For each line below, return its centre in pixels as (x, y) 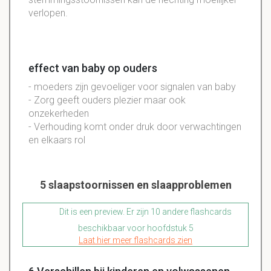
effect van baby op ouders (93, 68)
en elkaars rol (57, 140)
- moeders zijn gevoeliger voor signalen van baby (132, 87)
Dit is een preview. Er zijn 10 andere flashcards (145, 212)
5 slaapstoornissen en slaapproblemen (135, 185)
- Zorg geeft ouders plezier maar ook (107, 100)
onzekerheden (59, 114)
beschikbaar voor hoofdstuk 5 (135, 228)
